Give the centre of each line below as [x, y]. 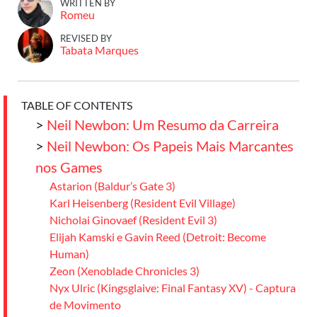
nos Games [69, 167]
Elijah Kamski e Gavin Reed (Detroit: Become [158, 237]
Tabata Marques [99, 50]
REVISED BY [86, 38]
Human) [69, 254]
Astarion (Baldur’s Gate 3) [113, 186]
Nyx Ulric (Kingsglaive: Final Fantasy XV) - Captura [173, 288]
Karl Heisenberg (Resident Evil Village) [143, 203]
